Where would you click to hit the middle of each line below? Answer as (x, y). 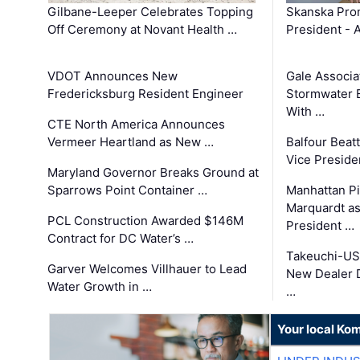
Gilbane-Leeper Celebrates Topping (151, 12)
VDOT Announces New (113, 76)
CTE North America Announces (137, 125)
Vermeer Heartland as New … (131, 142)
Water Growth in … (100, 287)
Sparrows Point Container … (128, 190)
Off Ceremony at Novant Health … (143, 30)
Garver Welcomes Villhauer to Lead (147, 269)
